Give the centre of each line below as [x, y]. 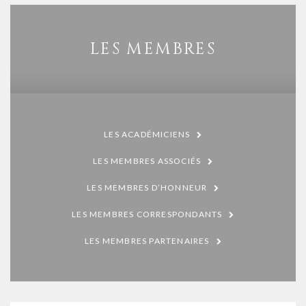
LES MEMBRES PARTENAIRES [147, 241]
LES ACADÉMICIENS [147, 135]
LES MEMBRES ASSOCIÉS [147, 161]
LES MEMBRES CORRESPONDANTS [147, 214]
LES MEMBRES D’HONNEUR [147, 188]
